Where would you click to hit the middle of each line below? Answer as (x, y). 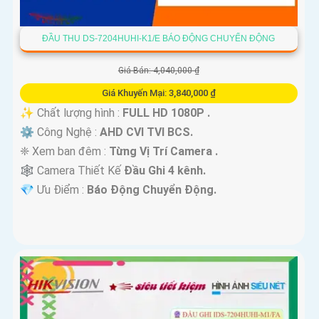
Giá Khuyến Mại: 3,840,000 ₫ (158, 93)
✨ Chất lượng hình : (71, 113)
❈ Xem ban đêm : (64, 152)
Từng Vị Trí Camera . (163, 152)
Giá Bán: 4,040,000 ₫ (158, 71)
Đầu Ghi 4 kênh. (165, 171)
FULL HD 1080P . (166, 113)
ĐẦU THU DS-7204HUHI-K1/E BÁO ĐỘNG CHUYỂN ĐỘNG (159, 39)
